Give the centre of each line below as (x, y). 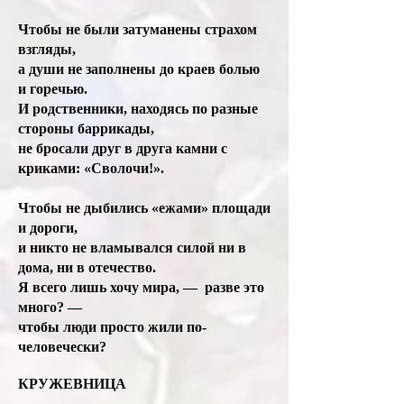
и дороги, (50, 228)
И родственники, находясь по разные (138, 109)
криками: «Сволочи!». (93, 168)
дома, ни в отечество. (89, 267)
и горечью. (55, 89)
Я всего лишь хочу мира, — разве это (141, 287)
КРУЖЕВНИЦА (72, 384)
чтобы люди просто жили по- (112, 327)
